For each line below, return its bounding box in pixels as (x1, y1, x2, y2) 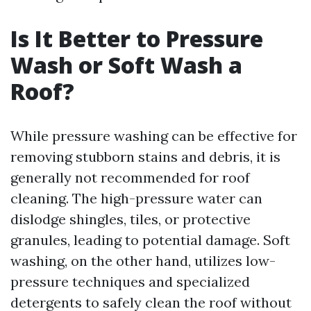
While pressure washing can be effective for (10, 127, 297, 144)
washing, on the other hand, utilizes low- (10, 252, 276, 269)
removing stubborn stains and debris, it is (10, 148, 280, 165)
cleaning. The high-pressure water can (10, 190, 262, 207)
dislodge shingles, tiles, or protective (10, 210, 251, 228)
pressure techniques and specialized (10, 273, 250, 290)
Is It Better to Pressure (10, 24, 263, 53)
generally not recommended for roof (10, 169, 250, 186)
